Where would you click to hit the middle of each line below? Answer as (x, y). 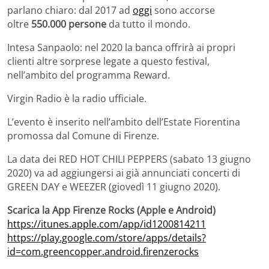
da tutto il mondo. (150, 24)
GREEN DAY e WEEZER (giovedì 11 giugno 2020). (114, 186)
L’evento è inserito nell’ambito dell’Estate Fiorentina (124, 122)
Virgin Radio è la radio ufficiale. (77, 98)
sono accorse (183, 10)
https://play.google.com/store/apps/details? (107, 237)
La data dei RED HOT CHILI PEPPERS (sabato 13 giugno (129, 159)
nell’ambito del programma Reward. (89, 75)
